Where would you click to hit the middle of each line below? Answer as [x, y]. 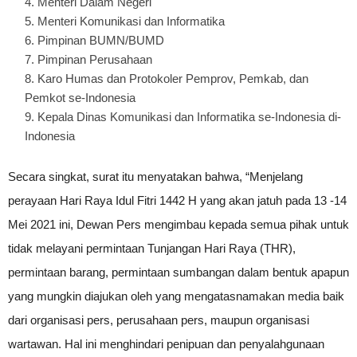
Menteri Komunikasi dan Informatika [131, 21]
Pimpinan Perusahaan [95, 59]
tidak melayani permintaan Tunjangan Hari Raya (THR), [152, 248]
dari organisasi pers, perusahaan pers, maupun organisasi [159, 320]
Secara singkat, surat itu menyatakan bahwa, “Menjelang [155, 177]
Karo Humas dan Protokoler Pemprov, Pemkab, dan [173, 78]
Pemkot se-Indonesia [80, 98]
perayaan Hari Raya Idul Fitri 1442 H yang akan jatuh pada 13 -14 [177, 200]
